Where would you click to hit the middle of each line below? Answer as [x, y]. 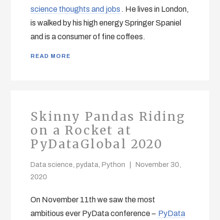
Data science [52, 164]
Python [114, 164]
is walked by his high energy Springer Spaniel [106, 23]
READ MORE [51, 56]
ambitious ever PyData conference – [94, 213]
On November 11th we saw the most [93, 199]
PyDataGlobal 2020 [97, 144]
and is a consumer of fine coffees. [88, 36]
